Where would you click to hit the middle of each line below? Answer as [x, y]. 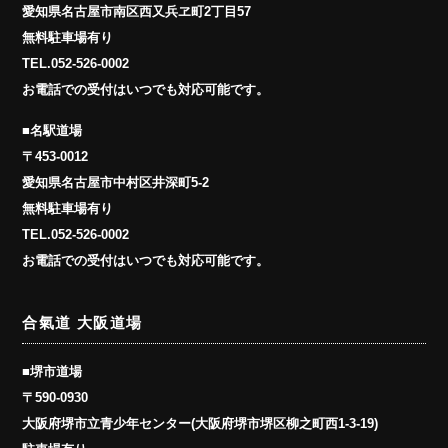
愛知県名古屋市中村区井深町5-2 [116, 183]
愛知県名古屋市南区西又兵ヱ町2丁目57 [137, 12]
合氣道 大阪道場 [82, 323]
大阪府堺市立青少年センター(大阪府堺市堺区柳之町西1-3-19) [200, 424]
